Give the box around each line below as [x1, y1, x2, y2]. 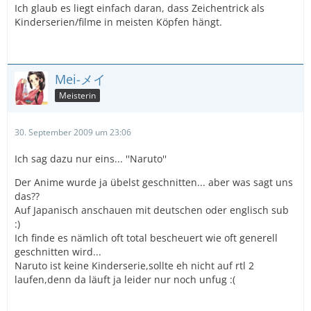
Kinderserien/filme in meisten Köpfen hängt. [15, 15, 222, 28]
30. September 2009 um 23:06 [15, 126, 131, 138]
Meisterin [59, 89, 96, 101]
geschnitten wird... [15, 245, 101, 258]
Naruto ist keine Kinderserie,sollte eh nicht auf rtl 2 [15, 259, 254, 272]
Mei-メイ [55, 71, 106, 87]
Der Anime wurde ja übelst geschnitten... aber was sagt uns [15, 176, 293, 189]
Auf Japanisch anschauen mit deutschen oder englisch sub [15, 203, 289, 217]
